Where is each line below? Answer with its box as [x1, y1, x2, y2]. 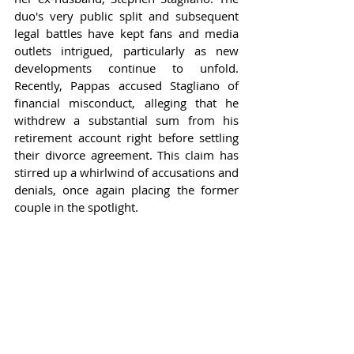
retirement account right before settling [14, 130, 239, 146]
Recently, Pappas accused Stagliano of [14, 77, 239, 94]
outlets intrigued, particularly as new [14, 43, 239, 59]
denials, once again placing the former [14, 182, 239, 198]
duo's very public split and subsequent [14, 8, 239, 24]
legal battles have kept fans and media [14, 25, 239, 42]
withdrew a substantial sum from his [14, 112, 239, 129]
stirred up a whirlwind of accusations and [14, 164, 239, 181]
